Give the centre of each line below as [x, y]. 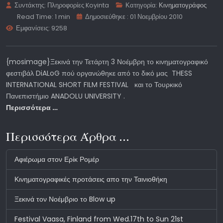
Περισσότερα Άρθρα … [68, 137]
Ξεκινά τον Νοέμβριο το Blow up [65, 199]
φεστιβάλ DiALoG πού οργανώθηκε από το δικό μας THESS [99, 73]
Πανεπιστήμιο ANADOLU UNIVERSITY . [65, 96]
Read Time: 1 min [43, 17]
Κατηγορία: [142, 5]
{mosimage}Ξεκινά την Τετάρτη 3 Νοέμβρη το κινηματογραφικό [107, 62]
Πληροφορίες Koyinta [78, 5]
